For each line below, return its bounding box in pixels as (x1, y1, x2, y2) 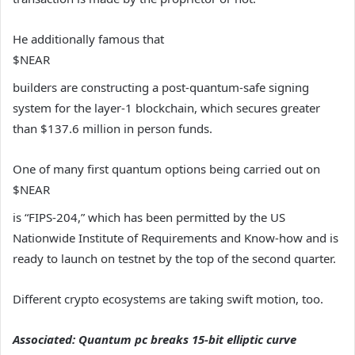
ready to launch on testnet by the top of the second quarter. (13, 250, 336, 267)
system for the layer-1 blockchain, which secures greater (13, 100, 320, 116)
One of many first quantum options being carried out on (13, 161, 320, 177)
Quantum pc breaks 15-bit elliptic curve (78, 331, 296, 348)
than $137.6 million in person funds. (13, 120, 212, 137)
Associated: (13, 331, 78, 348)
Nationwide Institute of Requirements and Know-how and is (13, 230, 338, 246)
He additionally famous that (13, 31, 164, 48)
